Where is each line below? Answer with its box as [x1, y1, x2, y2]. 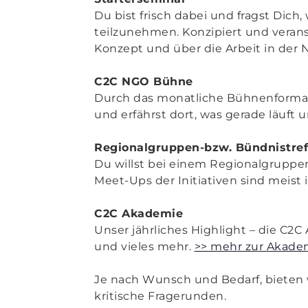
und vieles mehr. [94, 239, 195, 253]
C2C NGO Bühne [94, 74, 193, 88]
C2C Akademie [94, 206, 183, 220]
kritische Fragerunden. [94, 289, 226, 302]
